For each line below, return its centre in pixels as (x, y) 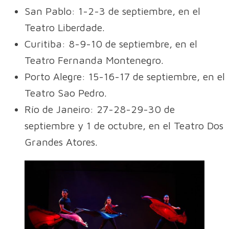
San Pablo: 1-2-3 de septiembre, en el (112, 11)
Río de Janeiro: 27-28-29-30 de (100, 109)
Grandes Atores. (61, 142)
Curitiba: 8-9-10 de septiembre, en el (111, 43)
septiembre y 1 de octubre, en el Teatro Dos (124, 125)
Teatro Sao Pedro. (66, 93)
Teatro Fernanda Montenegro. (94, 60)
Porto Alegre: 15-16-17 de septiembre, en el (125, 76)
